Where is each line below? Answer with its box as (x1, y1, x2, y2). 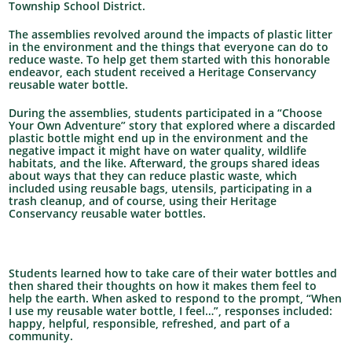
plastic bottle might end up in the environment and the (9, 130, 309, 145)
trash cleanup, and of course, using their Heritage (9, 193, 277, 208)
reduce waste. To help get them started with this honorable (9, 52, 331, 67)
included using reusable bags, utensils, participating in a (9, 181, 313, 196)
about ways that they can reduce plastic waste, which (9, 168, 298, 183)
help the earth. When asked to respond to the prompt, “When (9, 291, 343, 306)
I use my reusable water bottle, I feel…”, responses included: (9, 303, 333, 318)
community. (9, 328, 74, 343)
